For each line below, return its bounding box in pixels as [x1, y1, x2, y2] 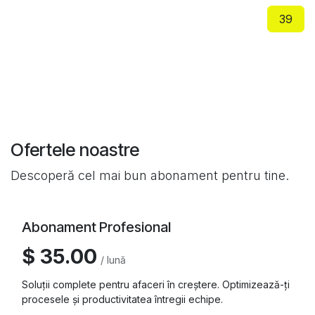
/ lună [101, 254, 126, 266]
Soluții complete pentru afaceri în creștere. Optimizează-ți [22, 278, 290, 291]
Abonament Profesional [22, 219, 171, 236]
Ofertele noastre [11, 139, 139, 161]
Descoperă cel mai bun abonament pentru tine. [11, 168, 289, 184]
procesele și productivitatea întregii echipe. [22, 293, 223, 306]
